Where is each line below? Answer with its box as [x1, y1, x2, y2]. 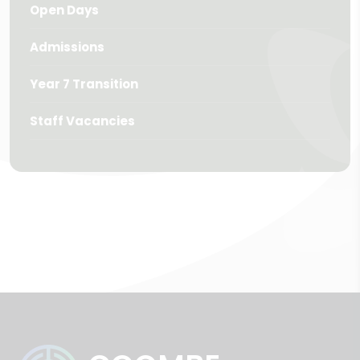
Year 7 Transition [30, 76, 138, 92]
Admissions [30, 39, 104, 55]
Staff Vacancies [30, 112, 135, 129]
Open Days [30, 2, 99, 18]
